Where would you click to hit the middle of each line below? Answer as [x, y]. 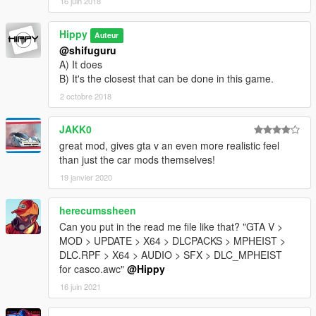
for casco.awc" [93, 269]
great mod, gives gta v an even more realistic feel [169, 146]
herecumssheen [98, 211]
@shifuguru [88, 50]
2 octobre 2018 [86, 96]
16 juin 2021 [80, 287]
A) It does [81, 65]
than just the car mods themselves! [137, 160]
